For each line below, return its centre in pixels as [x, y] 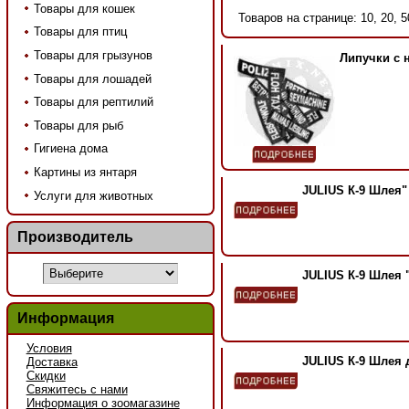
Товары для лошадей [92, 79]
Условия [49, 348]
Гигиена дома [70, 149]
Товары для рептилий [93, 102]
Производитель [75, 237]
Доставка [52, 362]
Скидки [46, 375]
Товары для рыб [78, 125]
